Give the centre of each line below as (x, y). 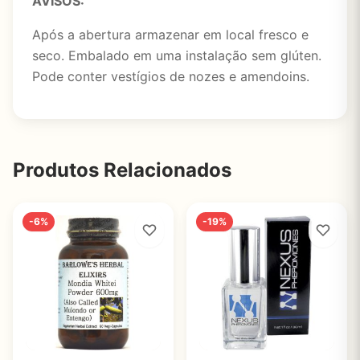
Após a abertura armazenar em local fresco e (170, 35)
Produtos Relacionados (122, 170)
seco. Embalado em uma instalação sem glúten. (177, 55)
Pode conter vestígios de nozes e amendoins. (171, 76)
